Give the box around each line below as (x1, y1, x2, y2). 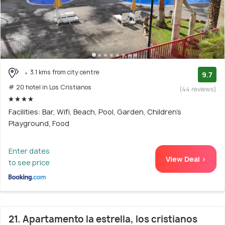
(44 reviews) (180, 85, 216, 94)
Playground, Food (9, 118, 69, 128)
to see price (9, 157, 50, 167)
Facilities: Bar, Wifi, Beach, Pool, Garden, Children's (9, 106, 181, 117)
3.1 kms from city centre (30, 68, 99, 77)
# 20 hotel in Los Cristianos (9, 82, 91, 91)
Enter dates (9, 146, 50, 156)
